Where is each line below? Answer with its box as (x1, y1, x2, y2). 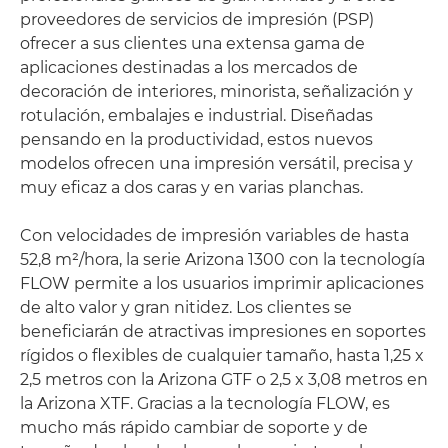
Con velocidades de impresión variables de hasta (20, 226, 409, 245)
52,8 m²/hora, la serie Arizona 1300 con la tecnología (20, 250, 425, 269)
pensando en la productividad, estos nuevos (20, 130, 373, 149)
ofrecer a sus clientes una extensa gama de (20, 34, 365, 53)
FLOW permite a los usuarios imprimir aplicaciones (20, 274, 424, 293)
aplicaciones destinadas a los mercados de (20, 58, 358, 77)
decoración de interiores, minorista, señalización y (20, 82, 413, 101)
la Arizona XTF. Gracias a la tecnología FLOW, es (20, 394, 390, 413)
